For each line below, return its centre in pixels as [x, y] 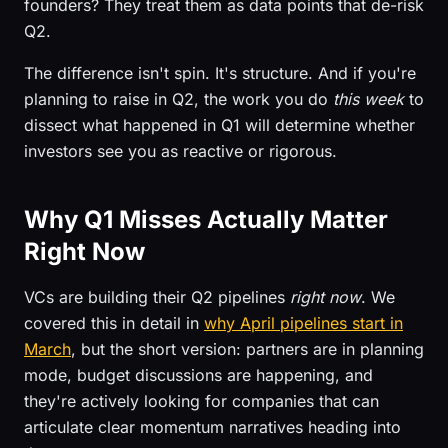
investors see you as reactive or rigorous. [180, 151]
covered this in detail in [114, 323]
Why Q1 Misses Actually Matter [206, 219]
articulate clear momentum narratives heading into [212, 427]
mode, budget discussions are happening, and [198, 375]
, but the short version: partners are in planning [247, 349]
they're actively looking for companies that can [201, 401]
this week [368, 99]
